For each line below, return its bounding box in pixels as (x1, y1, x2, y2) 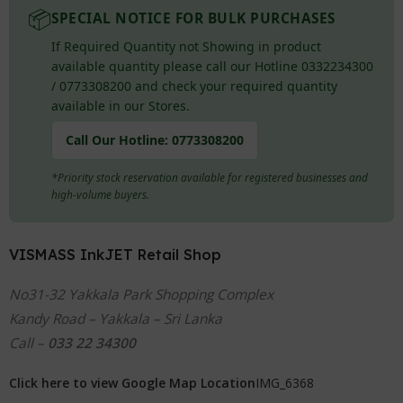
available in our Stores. (51, 96, 191, 114)
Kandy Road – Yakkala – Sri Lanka (9, 309, 223, 328)
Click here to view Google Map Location (9, 373, 256, 391)
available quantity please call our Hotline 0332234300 (51, 57, 374, 75)
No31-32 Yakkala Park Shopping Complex (9, 284, 274, 304)
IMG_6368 (255, 373, 315, 391)
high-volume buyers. (51, 186, 150, 201)
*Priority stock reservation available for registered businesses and (51, 169, 369, 184)
